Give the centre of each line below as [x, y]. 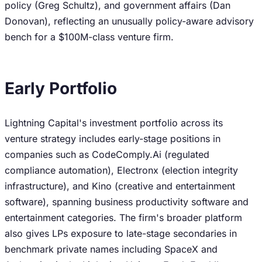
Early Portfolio [61, 88]
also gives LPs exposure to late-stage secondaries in [121, 233]
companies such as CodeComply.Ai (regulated [107, 154]
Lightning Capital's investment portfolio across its [114, 123]
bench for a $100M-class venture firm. [89, 37]
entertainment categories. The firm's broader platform [123, 218]
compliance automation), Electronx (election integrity [121, 170]
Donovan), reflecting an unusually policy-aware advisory [129, 21]
